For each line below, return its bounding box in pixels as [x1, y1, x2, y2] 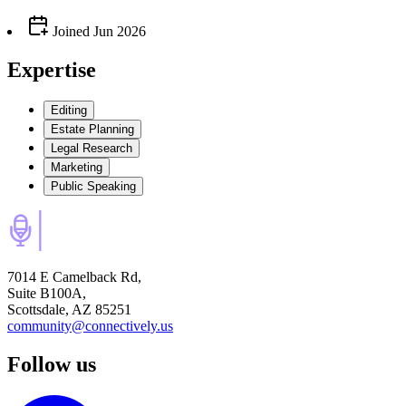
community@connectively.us [7, 317, 173, 333]
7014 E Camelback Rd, [7, 268, 141, 285]
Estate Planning [51, 121, 134, 136]
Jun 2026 [93, 24, 146, 40]
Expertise [7, 58, 96, 82]
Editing [51, 102, 87, 117]
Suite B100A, [7, 285, 86, 301]
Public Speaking [51, 179, 136, 193]
